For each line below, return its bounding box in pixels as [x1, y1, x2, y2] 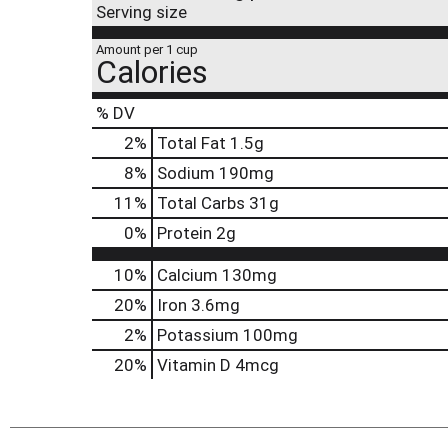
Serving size [96, 2, 187, 22]
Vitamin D [157, 355, 231, 375]
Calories [96, 53, 208, 91]
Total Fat [157, 133, 226, 153]
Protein [157, 223, 212, 243]
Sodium [157, 163, 215, 183]
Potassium [157, 325, 239, 345]
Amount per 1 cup [96, 42, 198, 57]
